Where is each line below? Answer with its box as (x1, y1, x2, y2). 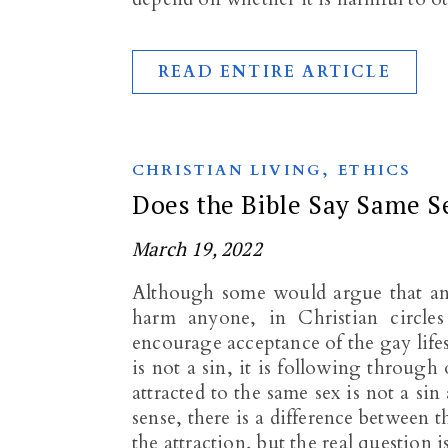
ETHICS (338, 160, 412, 180)
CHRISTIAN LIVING (132, 160, 323, 180)
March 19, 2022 (132, 236, 262, 261)
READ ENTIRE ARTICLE (158, 61, 391, 83)
